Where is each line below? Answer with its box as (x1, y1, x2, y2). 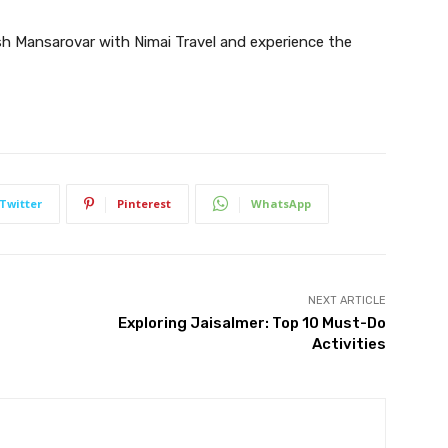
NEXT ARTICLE (307, 293, 386, 307)
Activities (311, 334, 386, 353)
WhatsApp (251, 195, 311, 211)
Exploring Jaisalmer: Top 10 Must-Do (117, 313, 386, 332)
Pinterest (117, 195, 171, 211)
